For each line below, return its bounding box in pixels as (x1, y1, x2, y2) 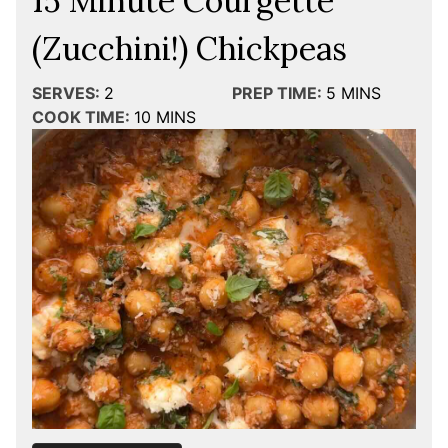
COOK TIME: (32, 107, 130, 128)
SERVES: (32, 83, 100, 104)
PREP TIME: (231, 83, 322, 104)
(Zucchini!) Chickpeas (32, 28, 347, 70)
